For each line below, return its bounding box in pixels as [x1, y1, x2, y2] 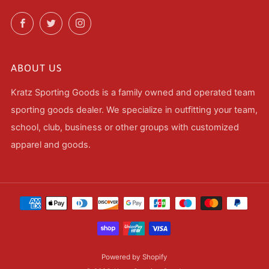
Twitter [61, 15, 91, 27]
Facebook [32, 15, 74, 27]
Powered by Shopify [101, 253, 168, 262]
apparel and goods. [11, 139, 91, 151]
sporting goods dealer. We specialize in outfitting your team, [11, 104, 258, 116]
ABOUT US [11, 62, 62, 74]
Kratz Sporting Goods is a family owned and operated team [11, 87, 255, 98]
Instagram [90, 15, 132, 27]
